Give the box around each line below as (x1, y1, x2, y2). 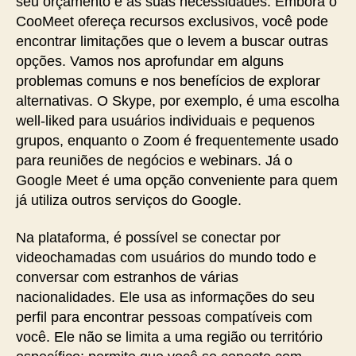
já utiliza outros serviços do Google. (16, 192, 242, 208)
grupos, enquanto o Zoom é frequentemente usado (16, 132, 339, 149)
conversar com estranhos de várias (16, 269, 238, 285)
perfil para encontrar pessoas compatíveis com (16, 309, 312, 325)
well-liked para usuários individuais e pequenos (16, 112, 315, 129)
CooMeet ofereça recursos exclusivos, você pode (16, 13, 328, 29)
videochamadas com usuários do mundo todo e (16, 250, 316, 265)
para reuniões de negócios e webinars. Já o (16, 152, 292, 168)
